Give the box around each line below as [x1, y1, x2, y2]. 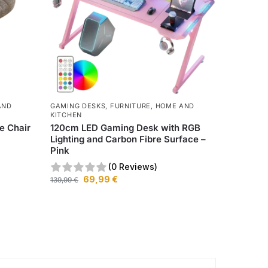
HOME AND [155, 102, 195, 111]
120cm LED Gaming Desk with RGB [50, 122, 201, 134]
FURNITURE [109, 102, 151, 111]
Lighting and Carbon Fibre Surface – [50, 133, 206, 145]
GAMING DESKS [50, 102, 106, 111]
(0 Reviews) [108, 162, 158, 172]
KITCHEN [50, 111, 82, 120]
